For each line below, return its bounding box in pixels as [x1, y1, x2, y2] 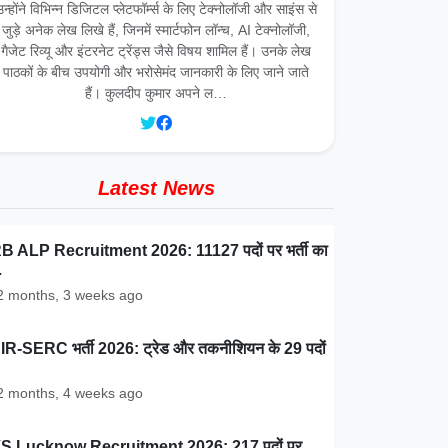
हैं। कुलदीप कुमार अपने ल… [85, 85, 227, 101]
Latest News [97, 177, 215, 199]
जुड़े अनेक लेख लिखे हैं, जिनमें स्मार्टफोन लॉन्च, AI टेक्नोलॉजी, [2, 22, 310, 38]
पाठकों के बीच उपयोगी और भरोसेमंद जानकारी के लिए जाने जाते [3, 64, 309, 80]
